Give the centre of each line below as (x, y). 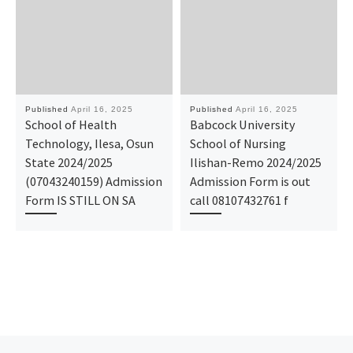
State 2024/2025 (69, 163)
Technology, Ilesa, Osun (89, 144)
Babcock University (242, 125)
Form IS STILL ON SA (80, 201)
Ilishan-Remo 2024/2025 (255, 163)
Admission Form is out (250, 182)
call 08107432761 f (239, 201)
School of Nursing (238, 144)
